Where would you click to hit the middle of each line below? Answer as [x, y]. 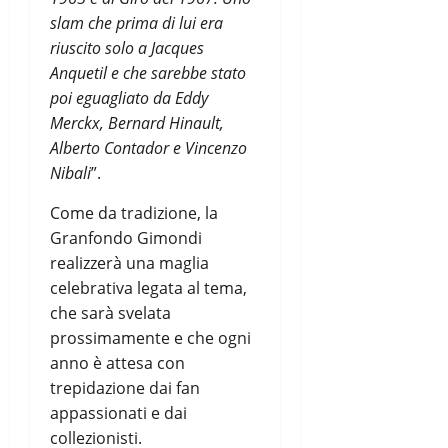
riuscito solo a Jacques [127, 47]
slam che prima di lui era [136, 22]
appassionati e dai [118, 412]
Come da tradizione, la [134, 212]
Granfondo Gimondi [126, 237]
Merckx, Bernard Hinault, [137, 122]
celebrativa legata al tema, [148, 287]
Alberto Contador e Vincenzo [148, 147]
